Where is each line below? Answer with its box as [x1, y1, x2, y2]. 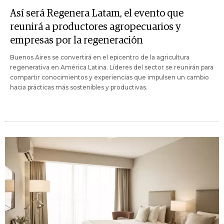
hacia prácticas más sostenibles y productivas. [10, 83, 147, 91]
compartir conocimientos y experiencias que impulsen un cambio [10, 73, 209, 81]
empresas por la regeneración [10, 35, 143, 45]
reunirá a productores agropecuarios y [10, 21, 181, 32]
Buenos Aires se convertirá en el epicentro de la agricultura [10, 53, 189, 61]
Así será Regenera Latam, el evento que [10, 8, 183, 18]
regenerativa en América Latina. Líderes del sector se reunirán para [10, 63, 213, 71]
